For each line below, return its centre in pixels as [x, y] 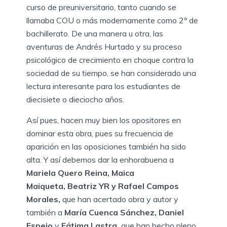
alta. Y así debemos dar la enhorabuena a [100, 159]
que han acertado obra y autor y [119, 199]
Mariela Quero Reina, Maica [80, 173]
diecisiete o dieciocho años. [75, 99]
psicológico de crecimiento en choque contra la [110, 60]
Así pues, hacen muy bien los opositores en [104, 120]
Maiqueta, [46, 186]
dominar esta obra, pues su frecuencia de [100, 133]
